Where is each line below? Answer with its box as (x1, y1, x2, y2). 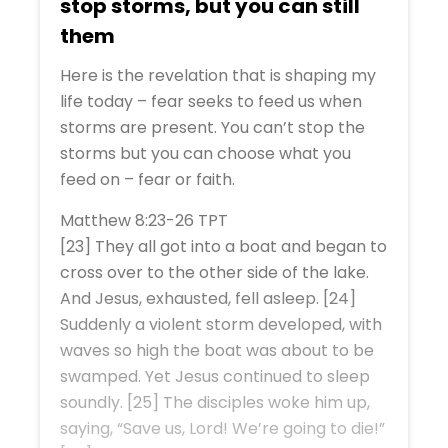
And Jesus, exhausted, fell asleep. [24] (60, 287, 356, 310)
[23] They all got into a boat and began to (60, 235, 387, 258)
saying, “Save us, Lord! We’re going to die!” (60, 417, 385, 440)
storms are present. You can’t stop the (60, 116, 365, 139)
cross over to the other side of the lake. (60, 261, 369, 284)
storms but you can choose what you (60, 142, 351, 165)
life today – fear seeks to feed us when (60, 90, 362, 113)
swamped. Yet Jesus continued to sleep (60, 365, 370, 388)
